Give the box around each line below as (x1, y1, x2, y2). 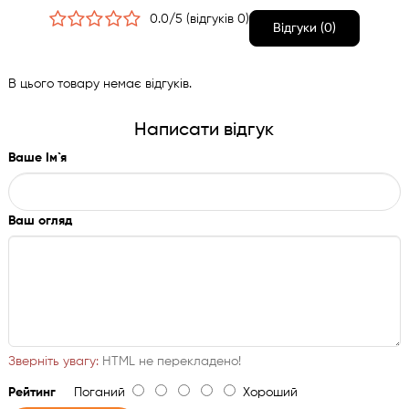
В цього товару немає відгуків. (7, 78, 192, 91)
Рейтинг (7, 386, 56, 400)
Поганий (55, 386, 132, 400)
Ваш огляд (7, 215, 72, 228)
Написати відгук (134, 121, 275, 140)
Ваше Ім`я (7, 152, 67, 165)
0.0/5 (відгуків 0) (150, 13, 250, 26)
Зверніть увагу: (7, 355, 99, 369)
